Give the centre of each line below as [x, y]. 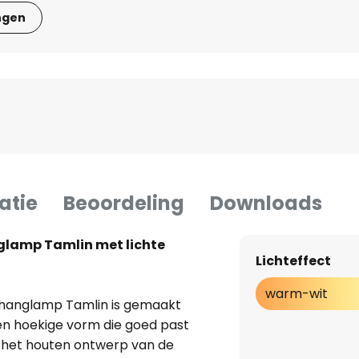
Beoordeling [124, 204]
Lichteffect [293, 261]
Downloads [266, 204]
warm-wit [296, 294]
